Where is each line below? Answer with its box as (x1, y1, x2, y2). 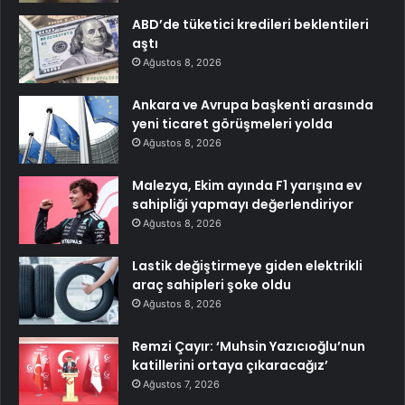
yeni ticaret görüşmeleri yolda (132, 114, 333, 133)
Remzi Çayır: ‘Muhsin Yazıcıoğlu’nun (132, 336, 365, 355)
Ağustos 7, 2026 (143, 377, 220, 391)
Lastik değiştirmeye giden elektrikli (132, 256, 363, 275)
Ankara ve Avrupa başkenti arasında (132, 95, 373, 114)
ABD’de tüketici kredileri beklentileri (132, 14, 369, 33)
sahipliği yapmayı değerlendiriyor (132, 194, 353, 213)
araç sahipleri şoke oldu (132, 275, 291, 294)
